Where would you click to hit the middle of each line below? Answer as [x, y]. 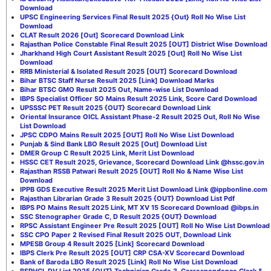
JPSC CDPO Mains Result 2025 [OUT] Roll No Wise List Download [127, 135]
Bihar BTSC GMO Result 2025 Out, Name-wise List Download [119, 89]
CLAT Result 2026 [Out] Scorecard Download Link [102, 35]
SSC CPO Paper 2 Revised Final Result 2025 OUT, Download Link [126, 234]
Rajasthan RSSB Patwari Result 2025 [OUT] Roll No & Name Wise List [132, 171]
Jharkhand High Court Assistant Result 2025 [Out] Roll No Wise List [131, 53]
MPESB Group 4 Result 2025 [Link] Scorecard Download [112, 243]
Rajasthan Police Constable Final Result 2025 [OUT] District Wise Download [144, 44]
